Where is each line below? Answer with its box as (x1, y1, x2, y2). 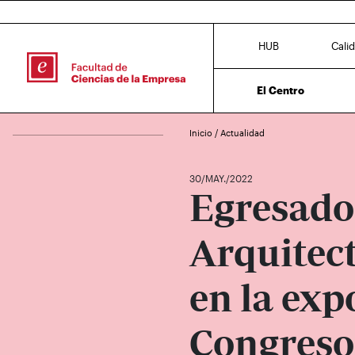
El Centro (257, 83, 305, 97)
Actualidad (220, 128, 265, 138)
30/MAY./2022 (189, 173, 253, 184)
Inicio (189, 128, 215, 138)
